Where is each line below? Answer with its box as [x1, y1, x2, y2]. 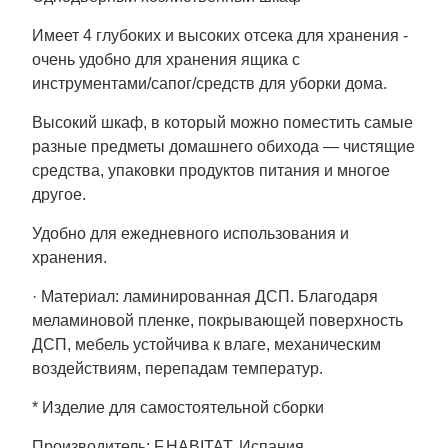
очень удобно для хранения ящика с [32, 50, 300, 68]
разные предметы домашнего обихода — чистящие [32, 137, 415, 155]
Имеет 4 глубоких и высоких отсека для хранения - [32, 26, 408, 44]
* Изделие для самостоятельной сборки [32, 398, 324, 416]
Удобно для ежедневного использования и [32, 224, 349, 242]
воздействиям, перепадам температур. [32, 359, 323, 377]
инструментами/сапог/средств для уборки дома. [32, 74, 387, 92]
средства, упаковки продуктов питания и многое [32, 161, 390, 179]
